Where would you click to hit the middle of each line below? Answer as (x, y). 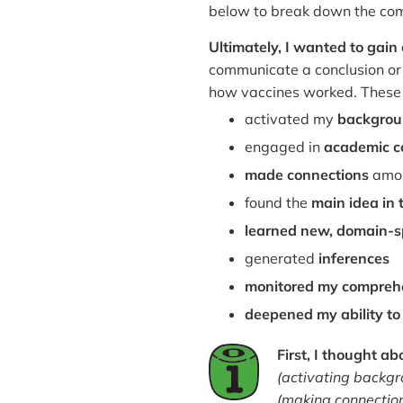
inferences (354, 258)
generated (282, 258)
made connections (307, 174)
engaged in (284, 146)
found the (278, 202)
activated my (291, 118)
